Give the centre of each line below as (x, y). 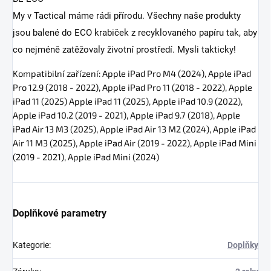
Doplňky (243, 245)
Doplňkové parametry (60, 213)
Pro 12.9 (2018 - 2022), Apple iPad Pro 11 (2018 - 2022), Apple (132, 87)
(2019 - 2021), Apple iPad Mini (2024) (86, 156)
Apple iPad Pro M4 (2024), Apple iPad (177, 73)
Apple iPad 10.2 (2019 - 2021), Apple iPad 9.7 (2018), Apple (126, 115)
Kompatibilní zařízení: (57, 73)
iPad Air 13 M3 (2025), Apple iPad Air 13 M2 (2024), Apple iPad (134, 129)
